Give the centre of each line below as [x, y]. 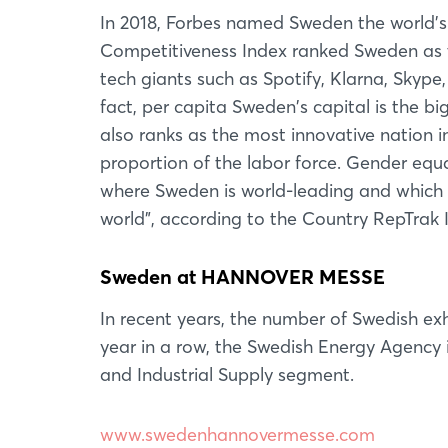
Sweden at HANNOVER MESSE [242, 276]
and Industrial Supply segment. [227, 374]
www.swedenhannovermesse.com [237, 434]
